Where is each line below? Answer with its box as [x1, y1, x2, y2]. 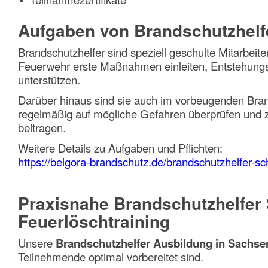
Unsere [18, 235, 56, 251]
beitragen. [18, 119, 66, 135]
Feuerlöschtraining [18, 208, 170, 233]
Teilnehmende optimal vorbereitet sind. [18, 249, 203, 265]
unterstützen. [18, 71, 80, 87]
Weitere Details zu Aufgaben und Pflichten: [18, 139, 223, 156]
